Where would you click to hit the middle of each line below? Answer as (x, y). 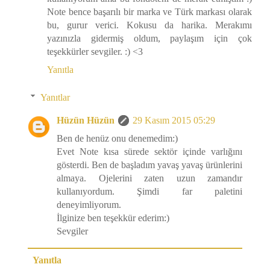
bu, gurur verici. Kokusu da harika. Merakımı (149, 25)
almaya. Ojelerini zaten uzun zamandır (149, 178)
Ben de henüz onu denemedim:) (117, 139)
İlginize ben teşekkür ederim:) (113, 218)
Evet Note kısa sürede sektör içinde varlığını (149, 152)
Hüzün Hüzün (86, 121)
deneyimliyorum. (89, 205)
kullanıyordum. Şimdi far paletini (149, 192)
